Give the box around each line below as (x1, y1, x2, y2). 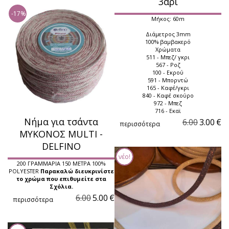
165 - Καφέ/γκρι (147, 83, 189, 91)
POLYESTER (8, 167, 40, 175)
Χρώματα (155, 45, 180, 53)
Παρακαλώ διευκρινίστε (40, 167, 114, 175)
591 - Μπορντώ (148, 76, 188, 84)
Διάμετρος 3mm (145, 30, 191, 38)
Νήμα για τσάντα (24, 115, 98, 128)
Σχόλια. (49, 182, 73, 190)
